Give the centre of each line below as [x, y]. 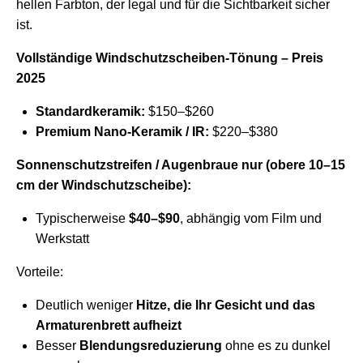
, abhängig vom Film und [251, 219]
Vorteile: [40, 272]
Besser [58, 346]
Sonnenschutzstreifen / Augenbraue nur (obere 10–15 [181, 165]
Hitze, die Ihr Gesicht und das [226, 305]
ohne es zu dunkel [276, 346]
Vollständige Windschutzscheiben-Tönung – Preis [170, 58]
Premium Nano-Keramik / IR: [122, 132]
